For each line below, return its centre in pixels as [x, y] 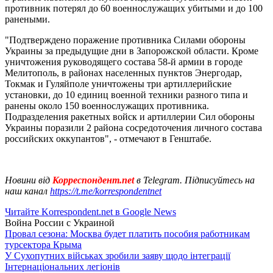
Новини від [27, 180]
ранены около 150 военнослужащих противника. [107, 105]
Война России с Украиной [60, 222]
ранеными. [27, 19]
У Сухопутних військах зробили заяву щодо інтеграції [118, 255]
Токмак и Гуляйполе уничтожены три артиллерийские [118, 83]
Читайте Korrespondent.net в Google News [90, 211]
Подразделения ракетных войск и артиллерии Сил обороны [130, 116]
